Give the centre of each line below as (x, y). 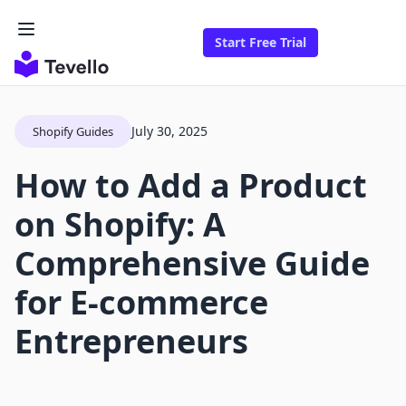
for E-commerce (141, 303)
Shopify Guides (73, 132)
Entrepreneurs (131, 342)
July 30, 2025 (169, 131)
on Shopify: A (120, 225)
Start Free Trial (261, 43)
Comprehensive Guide (192, 264)
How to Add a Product (191, 186)
